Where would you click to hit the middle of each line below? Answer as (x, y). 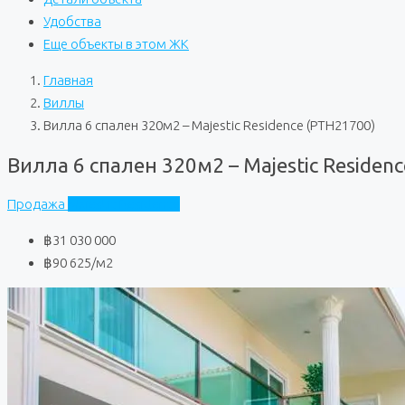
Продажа (38, 204)
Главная (68, 80)
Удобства (72, 21)
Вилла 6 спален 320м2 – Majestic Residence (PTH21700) (209, 125)
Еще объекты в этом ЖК (116, 44)
